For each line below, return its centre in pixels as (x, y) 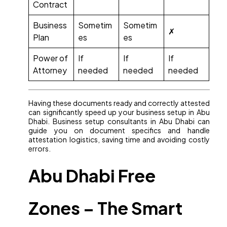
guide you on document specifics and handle (119, 130)
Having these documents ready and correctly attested (119, 103)
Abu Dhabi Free (92, 176)
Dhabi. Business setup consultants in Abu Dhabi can (119, 121)
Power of (51, 58)
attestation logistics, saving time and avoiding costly (119, 140)
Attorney (50, 70)
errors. (40, 149)
